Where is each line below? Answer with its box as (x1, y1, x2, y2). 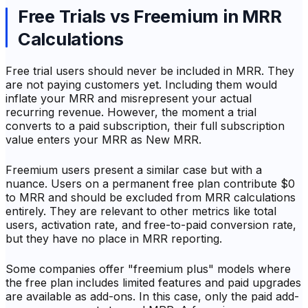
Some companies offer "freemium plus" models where (5, 262, 291, 276)
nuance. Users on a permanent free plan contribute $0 (5, 177, 295, 191)
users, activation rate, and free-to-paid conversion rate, (5, 218, 296, 232)
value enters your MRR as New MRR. (5, 133, 201, 147)
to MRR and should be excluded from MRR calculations (5, 190, 296, 205)
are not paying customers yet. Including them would (5, 78, 277, 92)
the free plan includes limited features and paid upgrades (5, 276, 301, 290)
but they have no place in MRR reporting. (5, 232, 222, 246)
